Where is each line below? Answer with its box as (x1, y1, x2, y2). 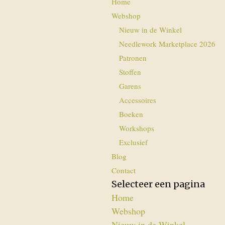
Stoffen (119, 67, 142, 77)
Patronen (119, 53, 147, 63)
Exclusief (119, 137, 148, 147)
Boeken (119, 109, 144, 119)
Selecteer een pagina (111, 178, 205, 190)
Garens (119, 81, 142, 91)
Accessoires (119, 95, 157, 105)
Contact (111, 165, 136, 175)
